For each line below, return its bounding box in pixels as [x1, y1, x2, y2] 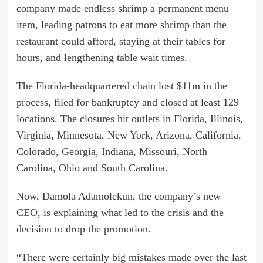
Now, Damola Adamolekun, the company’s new [16, 190, 221, 202]
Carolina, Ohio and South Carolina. [16, 161, 168, 174]
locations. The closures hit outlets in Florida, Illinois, [16, 112, 243, 124]
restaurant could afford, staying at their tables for [16, 35, 225, 47]
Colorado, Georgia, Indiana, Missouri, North [16, 145, 207, 157]
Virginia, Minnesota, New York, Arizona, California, [16, 129, 241, 141]
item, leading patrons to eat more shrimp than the [16, 18, 227, 31]
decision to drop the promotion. [16, 222, 151, 235]
